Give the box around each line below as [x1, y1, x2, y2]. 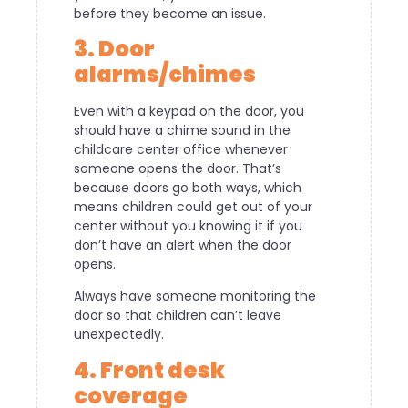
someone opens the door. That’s [74, 158, 281, 178]
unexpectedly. [74, 325, 164, 344]
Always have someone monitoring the [74, 287, 316, 306]
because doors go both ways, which [74, 178, 301, 197]
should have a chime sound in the [74, 120, 291, 139]
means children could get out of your [74, 197, 312, 216]
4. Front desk [74, 354, 225, 385]
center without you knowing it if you [74, 216, 302, 235]
